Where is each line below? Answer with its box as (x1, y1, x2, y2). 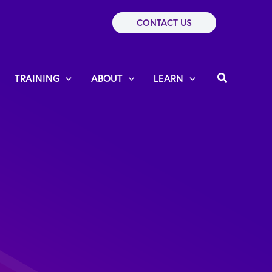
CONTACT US (137, 17, 192, 29)
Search (216, 69, 249, 84)
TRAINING (15, 71, 60, 84)
